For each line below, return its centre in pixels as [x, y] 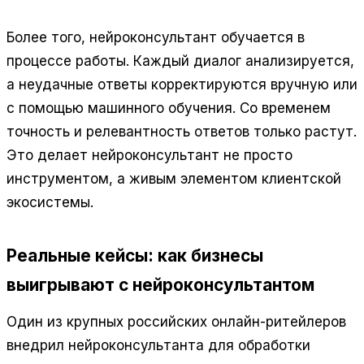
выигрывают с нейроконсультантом [160, 285]
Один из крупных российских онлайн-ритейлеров [176, 321]
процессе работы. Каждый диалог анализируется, [180, 61]
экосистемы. [50, 202]
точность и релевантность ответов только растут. [182, 131]
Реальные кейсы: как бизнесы [135, 256]
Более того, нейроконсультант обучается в [156, 37]
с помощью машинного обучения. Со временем [169, 108]
